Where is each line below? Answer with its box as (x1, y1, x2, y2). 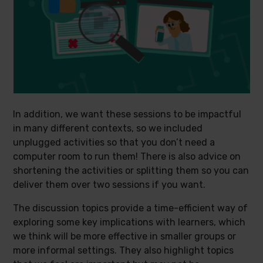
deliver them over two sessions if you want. (13, 179, 208, 190)
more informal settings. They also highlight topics (13, 245, 234, 256)
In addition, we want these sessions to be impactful (13, 109, 242, 120)
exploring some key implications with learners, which (13, 217, 246, 228)
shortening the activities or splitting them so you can (13, 165, 249, 176)
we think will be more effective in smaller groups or (13, 231, 237, 242)
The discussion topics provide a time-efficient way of (13, 203, 248, 214)
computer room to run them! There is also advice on (13, 151, 241, 162)
